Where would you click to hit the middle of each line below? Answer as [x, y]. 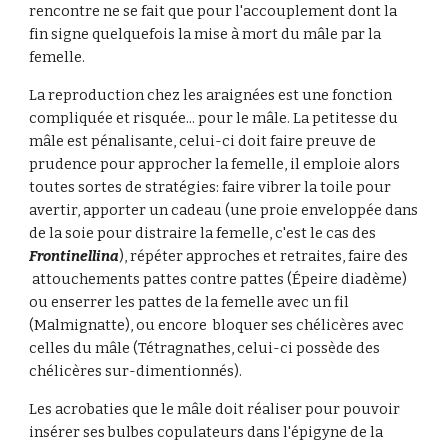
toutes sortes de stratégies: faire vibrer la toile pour [210, 187]
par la [361, 34]
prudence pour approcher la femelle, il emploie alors [215, 164]
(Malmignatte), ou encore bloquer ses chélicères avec [217, 325]
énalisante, [140, 141]
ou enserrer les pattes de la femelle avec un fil [189, 302]
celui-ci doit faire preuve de [278, 141]
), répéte [148, 256]
